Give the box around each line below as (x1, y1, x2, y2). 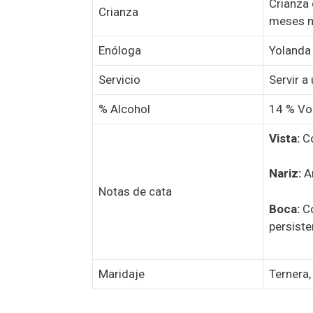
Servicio (99, 72, 140, 87)
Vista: (269, 131, 300, 145)
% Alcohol (99, 101, 150, 116)
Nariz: (269, 166, 301, 181)
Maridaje (99, 266, 145, 281)
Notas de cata (99, 184, 172, 198)
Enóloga (99, 43, 141, 57)
